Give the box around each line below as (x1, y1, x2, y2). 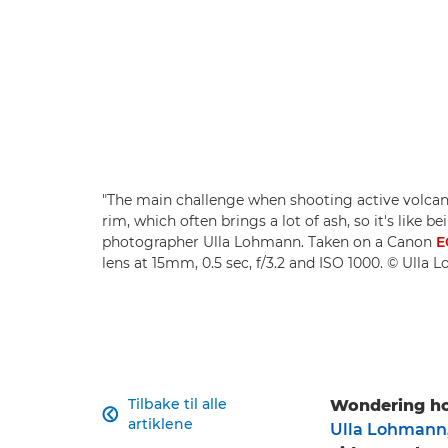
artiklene (128, 415, 194, 434)
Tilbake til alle (128, 395, 228, 414)
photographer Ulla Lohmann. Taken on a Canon (102, 233, 436, 252)
